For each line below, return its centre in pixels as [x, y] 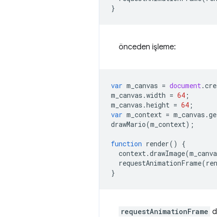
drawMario [128, 124]
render [157, 144]
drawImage [167, 153]
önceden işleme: [147, 47]
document [185, 85]
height [158, 105]
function [126, 144]
